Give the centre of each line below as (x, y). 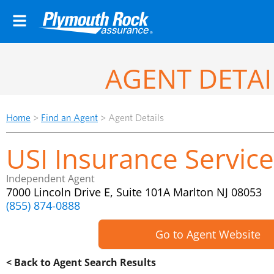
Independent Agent (50, 179)
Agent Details (136, 118)
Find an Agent (69, 118)
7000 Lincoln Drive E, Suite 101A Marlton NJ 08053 (134, 192)
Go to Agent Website (208, 234)
